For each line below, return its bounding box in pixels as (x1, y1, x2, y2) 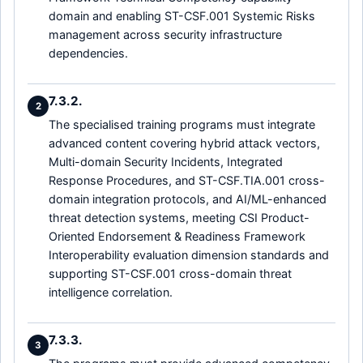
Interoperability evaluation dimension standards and (49, 247, 329, 262)
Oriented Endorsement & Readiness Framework (49, 228, 305, 243)
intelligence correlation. (49, 284, 173, 299)
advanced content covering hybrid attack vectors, (49, 135, 320, 150)
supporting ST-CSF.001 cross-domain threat (49, 266, 292, 280)
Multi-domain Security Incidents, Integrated (49, 154, 283, 169)
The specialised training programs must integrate (49, 117, 315, 131)
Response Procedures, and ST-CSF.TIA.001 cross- (49, 173, 325, 187)
